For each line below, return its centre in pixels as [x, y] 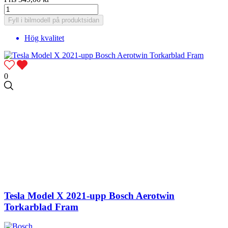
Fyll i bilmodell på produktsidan [54, 20]
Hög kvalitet [44, 38]
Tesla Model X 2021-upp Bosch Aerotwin [89, 195]
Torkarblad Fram [41, 207]
